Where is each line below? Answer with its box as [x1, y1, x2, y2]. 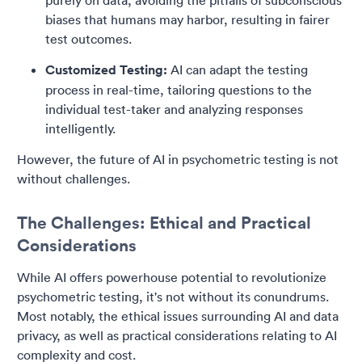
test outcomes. [45, 31, 132, 48]
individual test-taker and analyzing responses [45, 101, 303, 118]
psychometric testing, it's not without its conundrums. [17, 288, 329, 305]
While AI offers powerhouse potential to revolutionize [17, 269, 326, 286]
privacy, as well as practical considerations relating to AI [17, 327, 337, 344]
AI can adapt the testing [167, 61, 308, 78]
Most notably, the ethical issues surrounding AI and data [17, 308, 339, 325]
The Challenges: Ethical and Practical [17, 211, 311, 234]
